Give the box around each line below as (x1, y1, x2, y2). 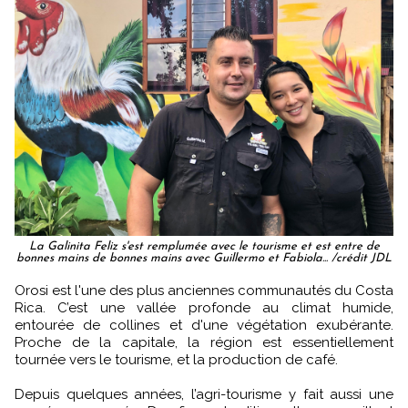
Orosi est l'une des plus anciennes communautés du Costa (15, 281, 25, 299)
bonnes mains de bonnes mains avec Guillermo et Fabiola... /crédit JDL (16, 251, 392, 264)
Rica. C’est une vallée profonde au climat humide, (15, 299, 393, 316)
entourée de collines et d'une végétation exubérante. (15, 316, 393, 333)
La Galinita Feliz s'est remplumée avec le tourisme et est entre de (28, 240, 380, 252)
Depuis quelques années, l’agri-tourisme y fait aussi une (15, 385, 393, 403)
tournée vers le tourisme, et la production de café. (15, 351, 338, 368)
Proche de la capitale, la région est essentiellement (15, 333, 393, 351)
